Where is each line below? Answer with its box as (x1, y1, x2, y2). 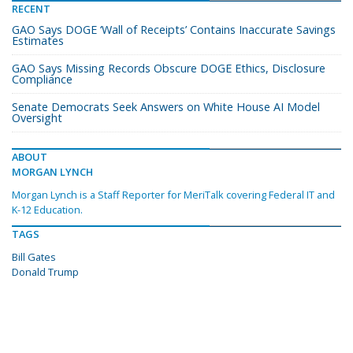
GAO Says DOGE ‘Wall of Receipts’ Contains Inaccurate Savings (12, 22, 336, 38)
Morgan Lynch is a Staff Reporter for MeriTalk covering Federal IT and (12, 188, 335, 203)
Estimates (12, 33, 64, 49)
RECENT (12, 2, 50, 17)
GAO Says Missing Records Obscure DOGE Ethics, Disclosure (12, 61, 325, 76)
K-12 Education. (12, 203, 83, 217)
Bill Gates (12, 250, 56, 265)
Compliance (12, 72, 72, 87)
